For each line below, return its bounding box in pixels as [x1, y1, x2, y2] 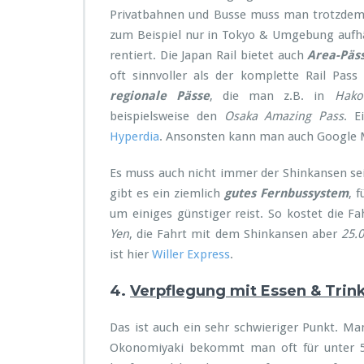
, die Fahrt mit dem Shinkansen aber [129, 227, 341, 241]
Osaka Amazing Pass [223, 109, 344, 123]
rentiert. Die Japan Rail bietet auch [110, 48, 308, 63]
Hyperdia [110, 129, 159, 144]
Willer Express [152, 247, 230, 262]
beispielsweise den [110, 109, 224, 123]
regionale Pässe [110, 89, 210, 103]
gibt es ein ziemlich [110, 186, 225, 201]
